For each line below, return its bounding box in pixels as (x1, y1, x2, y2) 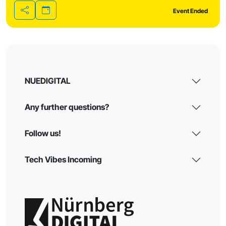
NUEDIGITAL (25, 76, 71, 86)
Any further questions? (25, 102, 109, 112)
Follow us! (25, 128, 62, 139)
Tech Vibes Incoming (25, 154, 102, 165)
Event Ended (173, 7, 208, 15)
